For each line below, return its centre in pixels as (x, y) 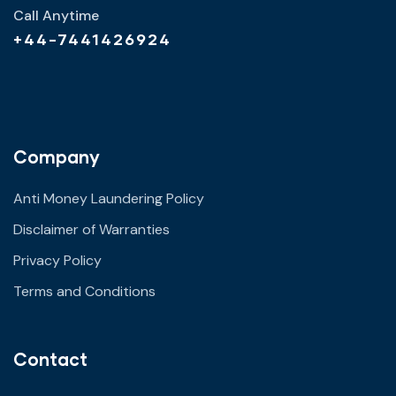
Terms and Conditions (84, 291)
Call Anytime (56, 15)
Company (57, 156)
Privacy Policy (57, 260)
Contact (50, 358)
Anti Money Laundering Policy (109, 198)
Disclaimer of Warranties (91, 229)
